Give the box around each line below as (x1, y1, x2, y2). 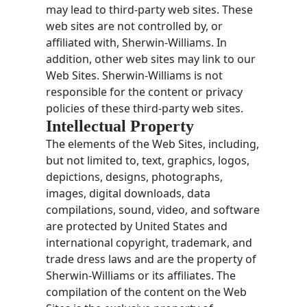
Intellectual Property (46, 116, 195, 135)
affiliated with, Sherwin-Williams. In (46, 34, 228, 50)
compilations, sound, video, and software (46, 201, 260, 217)
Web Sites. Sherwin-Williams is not (46, 67, 223, 83)
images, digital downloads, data (46, 185, 211, 201)
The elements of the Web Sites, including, (46, 136, 260, 151)
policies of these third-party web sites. (46, 100, 244, 116)
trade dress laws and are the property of (46, 251, 257, 267)
